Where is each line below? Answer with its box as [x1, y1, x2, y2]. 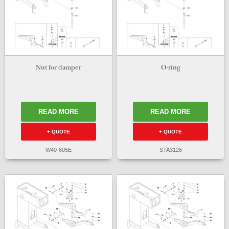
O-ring [161, 64, 180, 72]
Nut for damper [36, 64, 81, 72]
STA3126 [159, 147, 182, 153]
